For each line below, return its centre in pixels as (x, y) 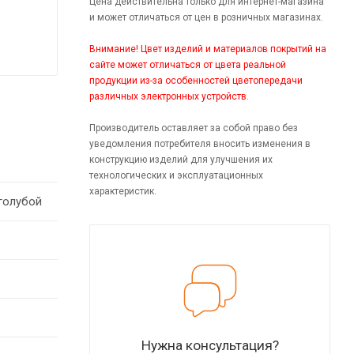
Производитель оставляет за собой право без (194, 128)
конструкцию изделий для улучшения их (181, 159)
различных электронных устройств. (169, 96)
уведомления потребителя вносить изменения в (200, 143)
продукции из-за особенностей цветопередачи (196, 80)
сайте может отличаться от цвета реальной (188, 64)
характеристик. (123, 191)
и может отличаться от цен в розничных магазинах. (206, 17)
